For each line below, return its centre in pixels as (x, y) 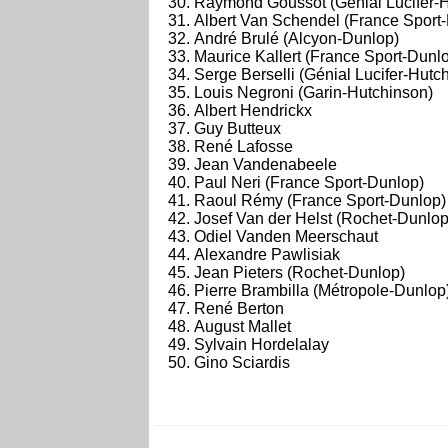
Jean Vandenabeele (265, 164)
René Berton (239, 308)
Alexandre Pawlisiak (267, 254)
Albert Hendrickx (253, 110)
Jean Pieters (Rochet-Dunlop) (299, 272)
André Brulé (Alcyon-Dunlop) (296, 38)
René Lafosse (243, 146)
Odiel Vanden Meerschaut (286, 236)
